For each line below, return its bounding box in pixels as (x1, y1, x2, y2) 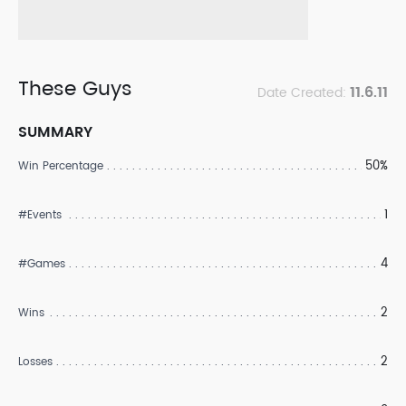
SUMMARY (18, 121, 92, 144)
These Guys (18, 72, 132, 106)
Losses (18, 353, 53, 371)
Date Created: (257, 82, 350, 103)
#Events (18, 207, 62, 224)
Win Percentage (18, 158, 103, 175)
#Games (18, 256, 65, 273)
